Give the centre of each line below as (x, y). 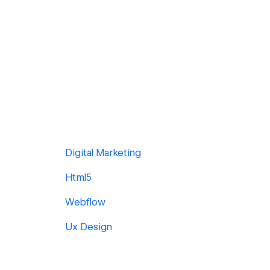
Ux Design (89, 227)
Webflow (85, 202)
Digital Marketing (103, 153)
